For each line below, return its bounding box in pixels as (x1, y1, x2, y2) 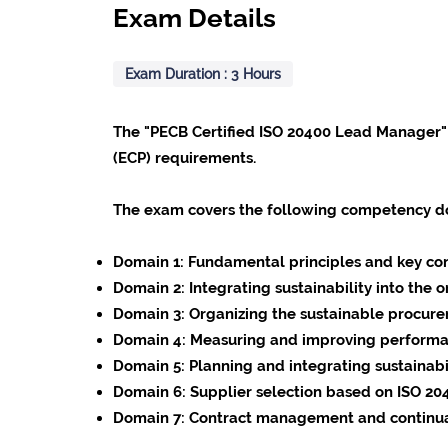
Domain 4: (113, 330, 191, 348)
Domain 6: (113, 382, 187, 400)
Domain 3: (113, 304, 190, 322)
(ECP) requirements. (113, 148, 261, 166)
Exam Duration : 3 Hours (125, 65, 282, 82)
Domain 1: (113, 252, 189, 270)
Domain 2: (113, 278, 190, 296)
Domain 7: (113, 408, 186, 426)
